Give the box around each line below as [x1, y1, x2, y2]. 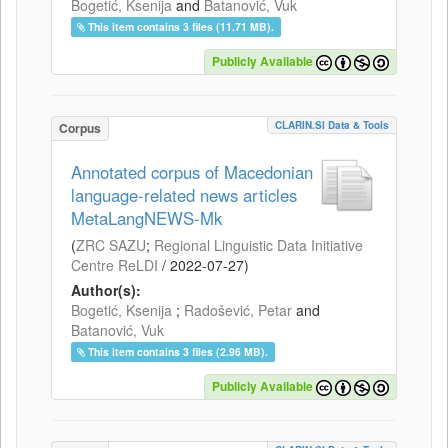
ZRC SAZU [76, 234, 146, 255]
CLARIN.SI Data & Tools [275, 117, 389, 132]
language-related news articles [71, 182, 297, 207]
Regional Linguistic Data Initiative [154, 234, 363, 255]
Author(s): [71, 279, 141, 300]
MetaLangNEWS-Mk [71, 205, 222, 230]
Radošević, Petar [184, 299, 292, 320]
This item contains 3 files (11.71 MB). [88, 18, 275, 34]
